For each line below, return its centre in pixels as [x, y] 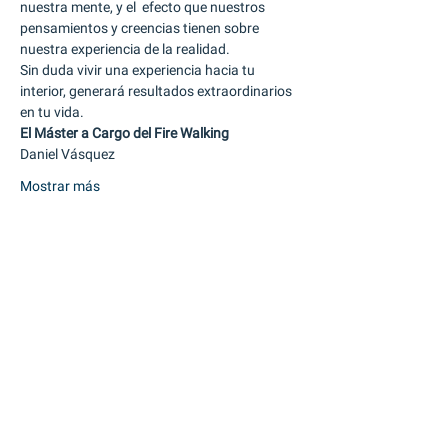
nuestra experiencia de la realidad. [126, 49]
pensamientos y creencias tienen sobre [141, 28]
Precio [39, 405]
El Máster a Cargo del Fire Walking [124, 133]
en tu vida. [53, 112]
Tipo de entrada [68, 338]
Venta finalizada [76, 306]
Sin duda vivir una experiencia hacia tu [139, 70]
